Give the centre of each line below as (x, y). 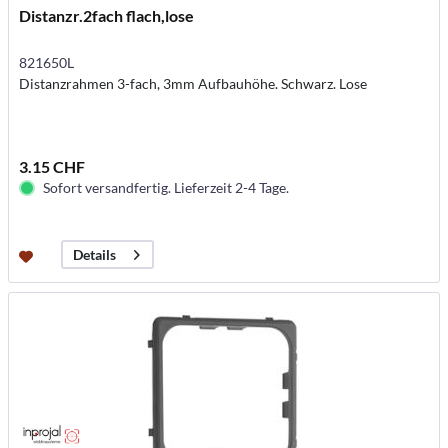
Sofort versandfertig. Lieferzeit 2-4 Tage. (166, 188)
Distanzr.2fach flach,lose (107, 16)
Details (95, 255)
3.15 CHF (52, 167)
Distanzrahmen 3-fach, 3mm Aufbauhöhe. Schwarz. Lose (193, 84)
